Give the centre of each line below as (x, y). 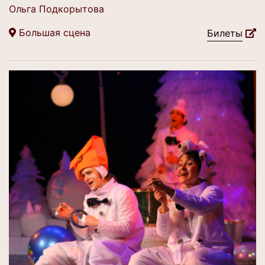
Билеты (225, 33)
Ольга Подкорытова (56, 9)
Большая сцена (53, 33)
